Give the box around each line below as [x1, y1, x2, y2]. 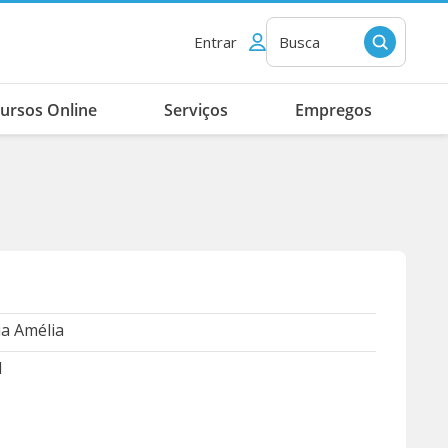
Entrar [194, 32, 237, 52]
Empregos [295, 99, 373, 121]
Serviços [164, 99, 229, 121]
